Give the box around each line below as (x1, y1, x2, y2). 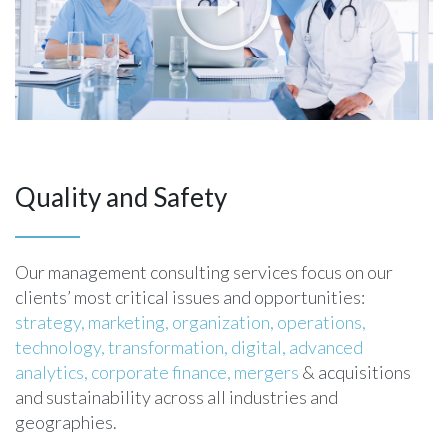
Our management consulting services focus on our (15, 261, 393, 284)
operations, (277, 311, 366, 334)
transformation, (108, 336, 228, 359)
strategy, (15, 311, 85, 334)
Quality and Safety (15, 181, 227, 214)
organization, (172, 311, 274, 334)
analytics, (15, 361, 88, 384)
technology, (15, 336, 105, 359)
